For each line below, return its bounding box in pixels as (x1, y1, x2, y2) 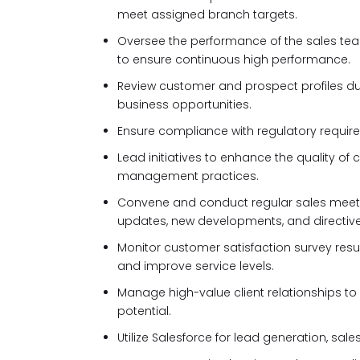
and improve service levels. (117, 258, 274, 274)
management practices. (117, 168, 259, 184)
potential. (117, 303, 171, 319)
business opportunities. (117, 96, 252, 112)
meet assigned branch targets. (117, 6, 297, 22)
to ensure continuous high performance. (117, 51, 350, 67)
